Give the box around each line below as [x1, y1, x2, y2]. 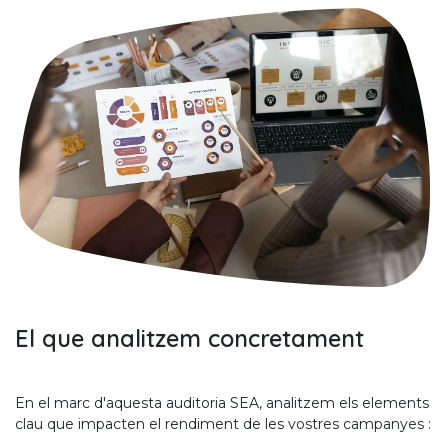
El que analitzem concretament [15, 323, 364, 353]
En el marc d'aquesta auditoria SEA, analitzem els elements [15, 393, 429, 412]
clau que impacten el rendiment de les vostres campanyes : [15, 414, 431, 433]
